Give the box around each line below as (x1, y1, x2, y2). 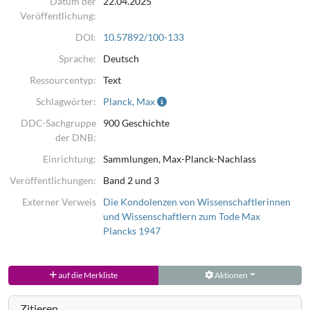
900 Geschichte (103, 116, 170, 129)
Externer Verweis (22, 195, 97, 208)
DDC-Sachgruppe (21, 116, 97, 129)
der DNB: (55, 131, 97, 143)
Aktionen (213, 269, 248, 280)
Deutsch (103, 52, 140, 64)
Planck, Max (103, 95, 156, 107)
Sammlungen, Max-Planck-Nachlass (103, 152, 257, 165)
